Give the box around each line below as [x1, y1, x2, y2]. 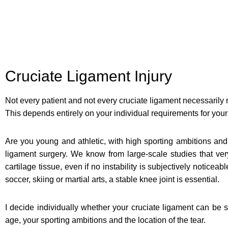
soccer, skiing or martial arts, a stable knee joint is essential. [5, 175, 219, 184]
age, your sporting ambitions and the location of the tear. [5, 215, 206, 224]
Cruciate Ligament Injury [5, 67, 172, 84]
